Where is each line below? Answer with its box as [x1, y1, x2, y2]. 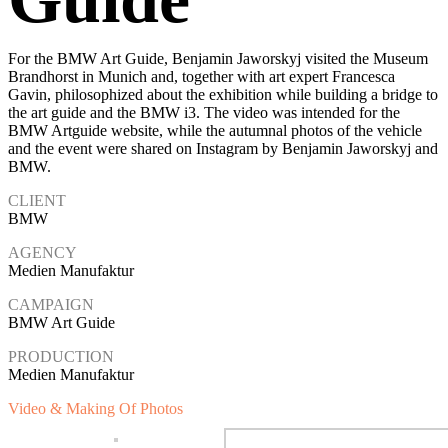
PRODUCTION [8, 347, 114, 365]
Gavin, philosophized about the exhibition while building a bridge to [8, 85, 438, 103]
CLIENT [8, 191, 66, 209]
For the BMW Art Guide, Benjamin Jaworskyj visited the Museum [8, 49, 428, 67]
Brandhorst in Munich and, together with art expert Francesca [8, 67, 395, 85]
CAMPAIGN [8, 295, 94, 313]
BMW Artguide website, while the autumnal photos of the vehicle [8, 121, 422, 139]
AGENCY [8, 243, 77, 261]
